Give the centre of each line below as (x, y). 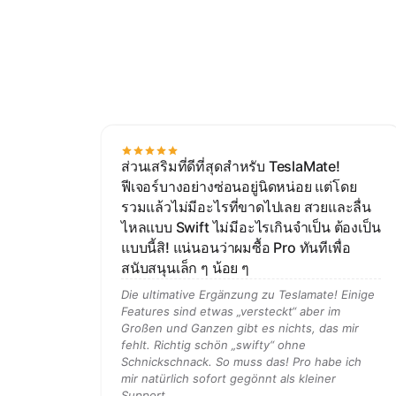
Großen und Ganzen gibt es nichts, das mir (240, 328)
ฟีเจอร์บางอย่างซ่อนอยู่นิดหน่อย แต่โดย (239, 187)
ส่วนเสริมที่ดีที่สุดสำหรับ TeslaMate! (231, 166)
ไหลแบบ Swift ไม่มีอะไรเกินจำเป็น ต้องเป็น (251, 227)
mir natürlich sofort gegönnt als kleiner (228, 378)
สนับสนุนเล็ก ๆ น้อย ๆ (185, 268)
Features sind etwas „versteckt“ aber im (231, 311)
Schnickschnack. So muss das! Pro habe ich (241, 362)
